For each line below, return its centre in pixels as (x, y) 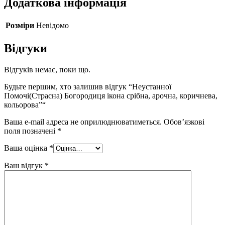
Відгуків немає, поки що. (47, 69)
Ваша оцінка (27, 148)
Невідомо (52, 25)
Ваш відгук (24, 165)
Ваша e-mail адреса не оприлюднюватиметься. (83, 122)
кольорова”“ (25, 104)
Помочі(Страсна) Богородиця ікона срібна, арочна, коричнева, (111, 95)
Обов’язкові (184, 122)
